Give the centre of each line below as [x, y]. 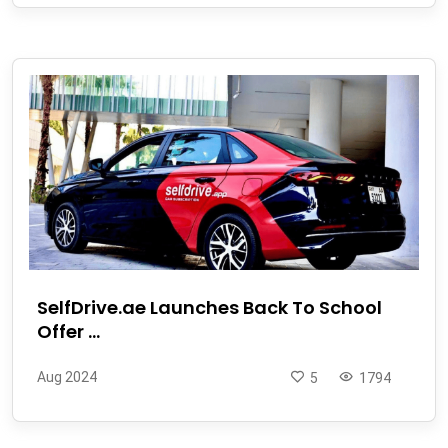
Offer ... [68, 331]
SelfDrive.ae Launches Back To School [209, 307]
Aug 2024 [67, 376]
